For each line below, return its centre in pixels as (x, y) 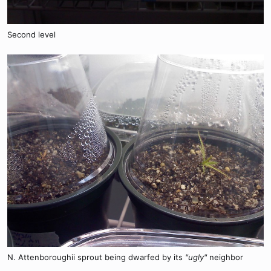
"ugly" (196, 257)
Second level (31, 35)
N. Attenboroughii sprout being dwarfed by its (96, 257)
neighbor (225, 257)
